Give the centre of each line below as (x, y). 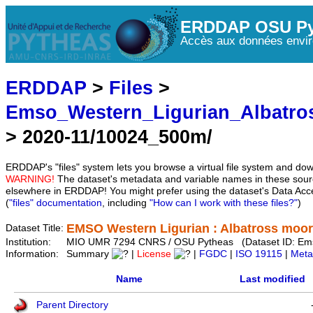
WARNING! (30, 180)
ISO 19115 (259, 254)
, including (126, 203)
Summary (89, 254)
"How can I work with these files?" (224, 203)
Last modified (272, 279)
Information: (34, 254)
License (155, 254)
